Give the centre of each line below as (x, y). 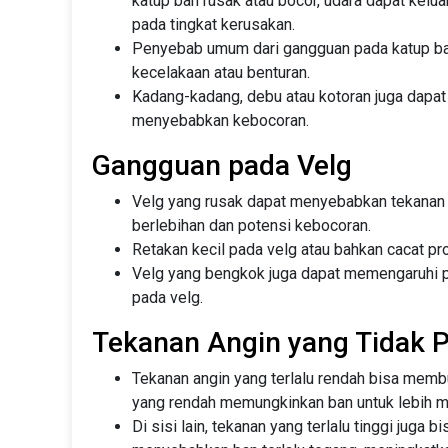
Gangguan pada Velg (222, 166)
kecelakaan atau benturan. (221, 73)
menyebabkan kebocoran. (220, 121)
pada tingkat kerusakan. (213, 25)
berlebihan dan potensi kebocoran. (251, 226)
